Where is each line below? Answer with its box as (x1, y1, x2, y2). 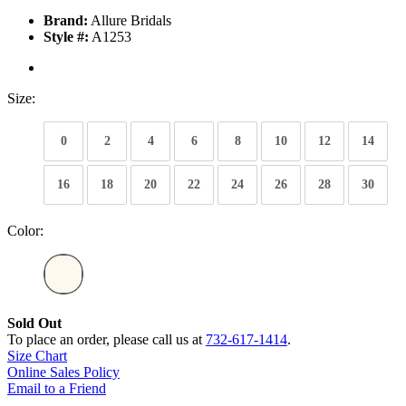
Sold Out (7, 315, 62, 332)
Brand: (43, 13, 88, 29)
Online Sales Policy (7, 364, 120, 381)
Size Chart (7, 348, 67, 364)
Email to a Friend (7, 381, 106, 397)
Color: (7, 223, 43, 239)
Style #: (43, 29, 89, 45)
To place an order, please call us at (7, 332, 206, 348)
